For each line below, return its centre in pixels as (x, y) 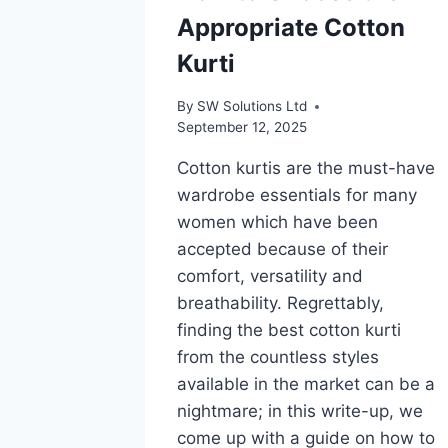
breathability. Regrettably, (280, 303)
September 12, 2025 (242, 127)
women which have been (277, 222)
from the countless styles (278, 357)
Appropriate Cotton (291, 28)
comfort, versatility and (270, 276)
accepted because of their (282, 249)
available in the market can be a (306, 384)
